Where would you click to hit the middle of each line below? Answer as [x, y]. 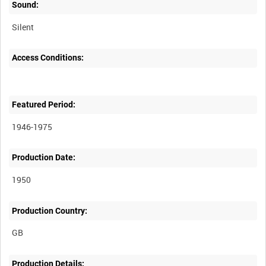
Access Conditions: [48, 58]
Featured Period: [44, 105]
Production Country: [50, 210]
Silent [23, 27]
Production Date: [44, 158]
